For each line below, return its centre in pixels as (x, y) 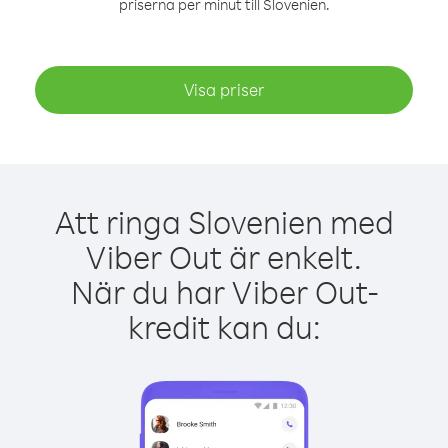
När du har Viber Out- (224, 291)
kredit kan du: (224, 326)
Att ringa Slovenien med (224, 221)
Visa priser (224, 89)
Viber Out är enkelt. (224, 256)
